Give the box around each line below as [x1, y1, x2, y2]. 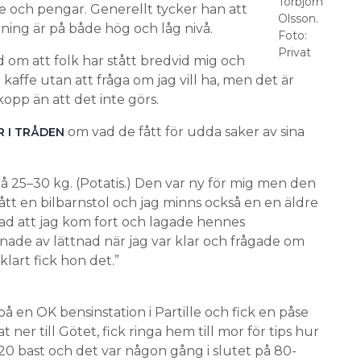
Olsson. [277, 11, 318, 26]
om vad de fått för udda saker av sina [64, 124, 305, 139]
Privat [277, 45, 311, 60]
